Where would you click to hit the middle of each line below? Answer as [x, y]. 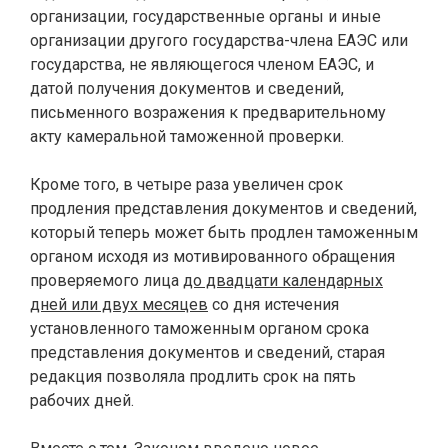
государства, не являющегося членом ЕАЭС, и [202, 64]
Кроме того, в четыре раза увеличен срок [186, 184]
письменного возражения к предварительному [208, 112]
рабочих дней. [82, 400]
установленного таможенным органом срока [199, 328]
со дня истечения [273, 304]
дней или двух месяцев [119, 304]
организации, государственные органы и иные [205, 16]
